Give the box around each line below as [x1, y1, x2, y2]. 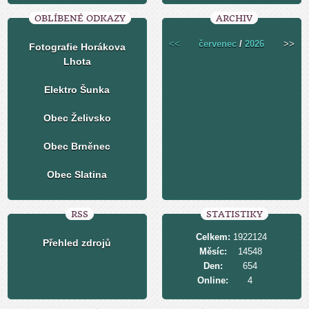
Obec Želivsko [43, 112, 111, 124]
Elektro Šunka [44, 84, 110, 96]
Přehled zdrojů [43, 237, 112, 249]
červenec [199, 39, 237, 50]
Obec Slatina [47, 169, 108, 181]
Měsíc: [199, 246, 227, 257]
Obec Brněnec [43, 141, 111, 152]
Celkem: [195, 232, 230, 243]
